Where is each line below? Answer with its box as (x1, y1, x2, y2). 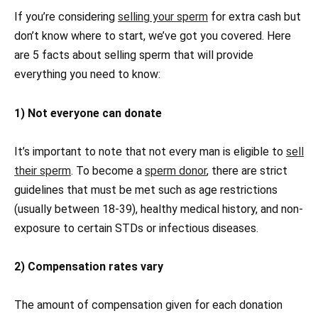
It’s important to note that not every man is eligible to (14, 144, 286, 158)
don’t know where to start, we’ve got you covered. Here (14, 29, 291, 43)
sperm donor (145, 163, 207, 177)
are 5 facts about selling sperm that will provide (14, 48, 253, 62)
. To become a (71, 163, 145, 177)
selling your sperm (118, 10, 208, 24)
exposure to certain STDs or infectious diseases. (14, 221, 258, 235)
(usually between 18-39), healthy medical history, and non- (14, 202, 303, 216)
